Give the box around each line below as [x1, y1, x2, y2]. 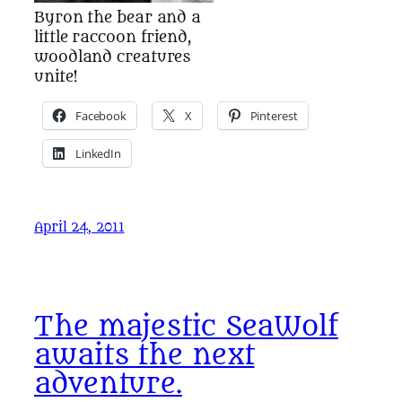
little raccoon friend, [34, 28, 191, 48]
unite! [34, 67, 77, 87]
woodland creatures [34, 48, 191, 67]
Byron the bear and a [34, 8, 201, 28]
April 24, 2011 [34, 219, 125, 235]
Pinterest [249, 107, 298, 124]
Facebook [74, 107, 127, 124]
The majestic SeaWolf [34, 311, 338, 344]
